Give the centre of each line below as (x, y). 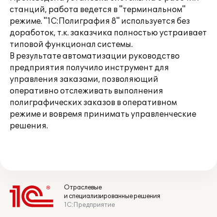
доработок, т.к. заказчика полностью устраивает (108, 33)
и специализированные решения (112, 196)
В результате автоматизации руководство (95, 56)
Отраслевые (83, 187)
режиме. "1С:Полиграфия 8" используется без (100, 21)
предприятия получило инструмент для (89, 68)
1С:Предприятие (89, 205)
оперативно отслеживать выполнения (86, 91)
